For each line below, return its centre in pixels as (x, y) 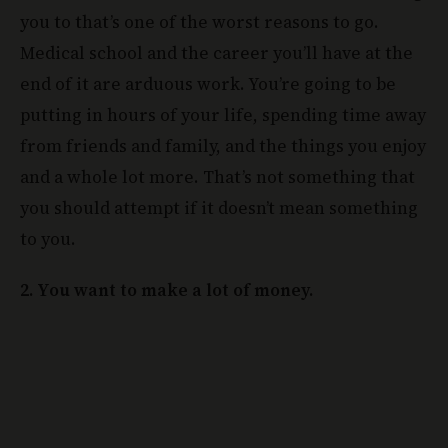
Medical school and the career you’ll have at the (216, 52)
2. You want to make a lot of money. (166, 289)
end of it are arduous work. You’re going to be (208, 83)
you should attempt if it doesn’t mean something (219, 207)
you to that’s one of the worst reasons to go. (199, 21)
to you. (48, 238)
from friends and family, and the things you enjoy (223, 145)
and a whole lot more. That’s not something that (217, 176)
